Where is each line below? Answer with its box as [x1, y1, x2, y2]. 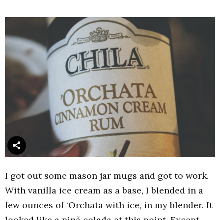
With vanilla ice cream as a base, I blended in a [5, 184, 203, 196]
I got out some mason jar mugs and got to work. [5, 169, 209, 181]
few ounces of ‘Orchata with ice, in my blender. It [5, 199, 213, 211]
